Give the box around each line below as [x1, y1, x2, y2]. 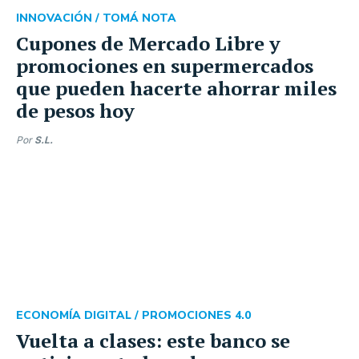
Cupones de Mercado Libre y [16, 30, 280, 56]
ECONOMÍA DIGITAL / [16, 308, 142, 323]
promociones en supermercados [16, 53, 313, 79]
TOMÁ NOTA [103, 10, 176, 26]
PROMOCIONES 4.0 [142, 308, 251, 323]
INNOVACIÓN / [16, 10, 103, 26]
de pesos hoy [16, 98, 135, 123]
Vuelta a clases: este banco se [16, 328, 290, 353]
